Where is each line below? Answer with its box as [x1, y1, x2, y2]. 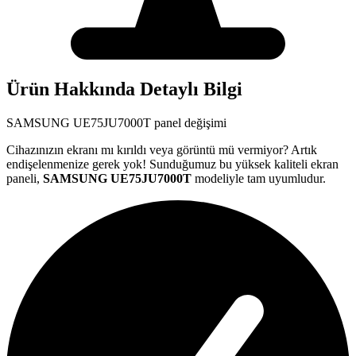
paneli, [6, 171, 43, 185]
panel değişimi [151, 115, 226, 130]
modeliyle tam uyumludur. [192, 171, 326, 185]
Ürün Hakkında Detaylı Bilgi [6, 78, 242, 99]
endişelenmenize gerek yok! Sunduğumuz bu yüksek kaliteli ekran [6, 157, 339, 171]
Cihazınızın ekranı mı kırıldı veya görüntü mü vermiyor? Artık [6, 142, 317, 157]
